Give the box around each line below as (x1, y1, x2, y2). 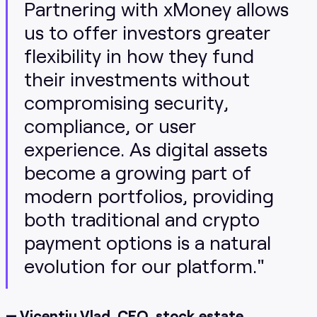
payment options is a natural (24, 230, 272, 254)
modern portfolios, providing (24, 183, 275, 207)
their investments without (24, 67, 250, 91)
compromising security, (24, 90, 229, 114)
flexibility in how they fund (24, 43, 255, 67)
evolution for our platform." (24, 253, 265, 277)
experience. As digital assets (24, 137, 268, 161)
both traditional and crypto (24, 207, 260, 231)
